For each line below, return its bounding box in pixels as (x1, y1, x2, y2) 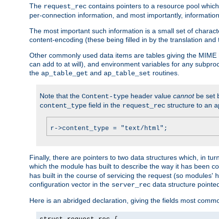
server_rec (111, 180, 151, 189)
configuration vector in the (29, 180, 111, 188)
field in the (87, 101, 122, 109)
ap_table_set (104, 69, 151, 77)
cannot (173, 91, 194, 100)
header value (129, 91, 173, 100)
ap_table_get (41, 69, 88, 77)
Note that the (40, 91, 82, 100)
